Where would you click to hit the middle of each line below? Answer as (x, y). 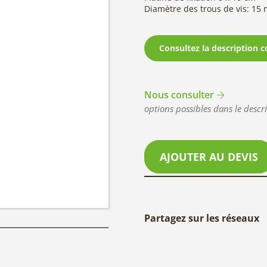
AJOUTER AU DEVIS (209, 157)
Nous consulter (179, 94)
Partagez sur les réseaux (202, 218)
